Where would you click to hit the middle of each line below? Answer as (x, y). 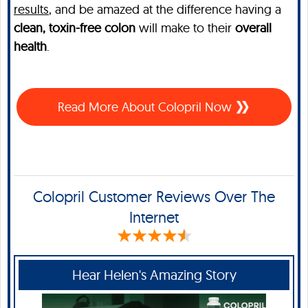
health (30, 46)
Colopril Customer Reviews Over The (154, 196)
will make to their (185, 27)
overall (253, 27)
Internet (154, 217)
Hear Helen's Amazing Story (154, 274)
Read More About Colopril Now (146, 107)
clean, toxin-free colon (75, 27)
